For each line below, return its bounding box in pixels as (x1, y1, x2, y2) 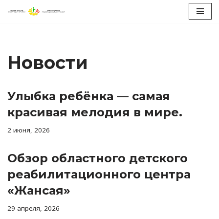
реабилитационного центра (7, 167, 191, 181)
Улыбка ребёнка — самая (7, 88, 170, 103)
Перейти (7, 22, 39, 31)
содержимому (7, 45, 57, 55)
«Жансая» (7, 183, 70, 197)
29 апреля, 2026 (7, 203, 60, 213)
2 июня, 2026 (7, 125, 50, 134)
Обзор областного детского (7, 151, 188, 165)
